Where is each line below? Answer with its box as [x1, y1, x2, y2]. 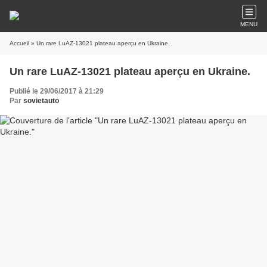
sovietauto [23, 97, 59, 105]
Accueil [10, 40, 29, 46]
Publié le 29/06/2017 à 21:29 [10, 87, 104, 95]
